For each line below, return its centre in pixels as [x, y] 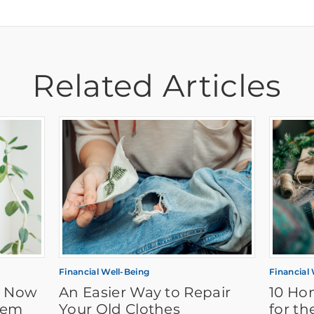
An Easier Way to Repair [145, 292]
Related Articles [157, 85]
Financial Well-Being [104, 271]
